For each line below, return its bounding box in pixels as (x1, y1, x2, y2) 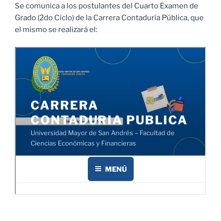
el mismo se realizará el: (15, 25, 97, 35)
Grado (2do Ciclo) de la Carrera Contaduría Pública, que (15, 13, 204, 23)
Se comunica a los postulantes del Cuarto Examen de (15, 1, 198, 11)
